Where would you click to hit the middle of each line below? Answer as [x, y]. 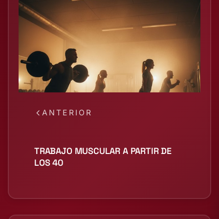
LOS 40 [49, 163]
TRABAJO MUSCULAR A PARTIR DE [103, 151]
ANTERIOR [67, 113]
